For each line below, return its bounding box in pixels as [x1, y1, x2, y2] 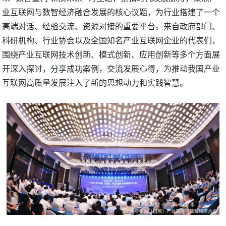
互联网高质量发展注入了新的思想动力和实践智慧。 [2, 78, 188, 88]
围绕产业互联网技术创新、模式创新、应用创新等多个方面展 [2, 49, 220, 60]
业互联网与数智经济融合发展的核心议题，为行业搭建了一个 [2, 7, 220, 18]
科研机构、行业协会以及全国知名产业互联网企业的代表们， [2, 35, 220, 46]
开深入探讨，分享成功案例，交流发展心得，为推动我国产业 [2, 64, 220, 74]
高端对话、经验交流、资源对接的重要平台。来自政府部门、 [2, 21, 220, 32]
